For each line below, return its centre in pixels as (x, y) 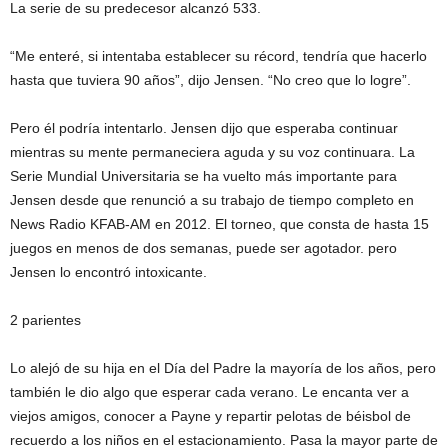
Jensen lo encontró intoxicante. (108, 272)
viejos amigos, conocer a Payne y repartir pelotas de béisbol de (210, 416)
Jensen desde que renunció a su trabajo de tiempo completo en (212, 200)
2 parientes (45, 320)
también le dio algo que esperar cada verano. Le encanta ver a (209, 392)
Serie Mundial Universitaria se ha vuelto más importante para (203, 176)
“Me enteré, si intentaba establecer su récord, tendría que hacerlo (218, 56)
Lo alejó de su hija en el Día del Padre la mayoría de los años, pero (223, 368)
